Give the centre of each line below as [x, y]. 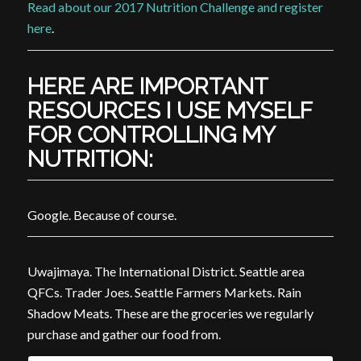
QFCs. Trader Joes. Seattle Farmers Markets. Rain [164, 293]
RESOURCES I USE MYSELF [169, 110]
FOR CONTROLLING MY [151, 135]
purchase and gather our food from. [124, 334]
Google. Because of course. [102, 214]
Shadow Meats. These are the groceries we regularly [170, 313]
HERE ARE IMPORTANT [147, 86]
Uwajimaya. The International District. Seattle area [166, 272]
